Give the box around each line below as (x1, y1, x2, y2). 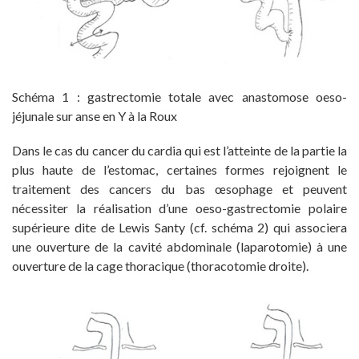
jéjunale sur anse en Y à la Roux (12, 107, 177, 123)
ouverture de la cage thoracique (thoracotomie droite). (12, 257, 309, 273)
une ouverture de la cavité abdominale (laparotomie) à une (12, 238, 347, 254)
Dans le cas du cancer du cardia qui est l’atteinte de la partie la (12, 142, 347, 158)
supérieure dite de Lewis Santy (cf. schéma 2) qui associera (12, 219, 347, 235)
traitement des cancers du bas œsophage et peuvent (12, 180, 347, 196)
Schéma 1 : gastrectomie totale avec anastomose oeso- (12, 88, 347, 104)
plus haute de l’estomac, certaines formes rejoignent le (12, 161, 347, 177)
